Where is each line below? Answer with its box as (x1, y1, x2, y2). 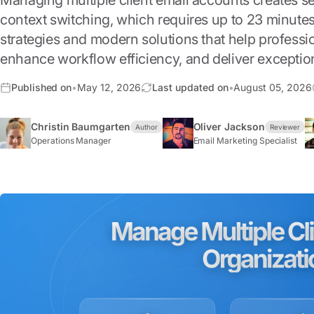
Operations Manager (31, 135, 112, 146)
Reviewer (269, 123, 301, 131)
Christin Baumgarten (31, 121, 130, 132)
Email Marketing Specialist (193, 135, 298, 146)
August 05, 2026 (233, 81, 312, 93)
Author (135, 123, 158, 131)
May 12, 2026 (77, 81, 142, 93)
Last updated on (152, 81, 228, 93)
